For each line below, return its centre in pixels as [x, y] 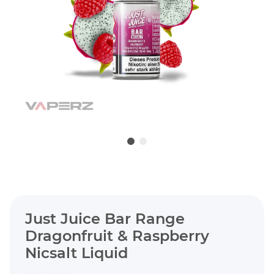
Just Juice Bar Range [105, 219]
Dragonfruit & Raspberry [117, 236]
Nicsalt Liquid [76, 253]
